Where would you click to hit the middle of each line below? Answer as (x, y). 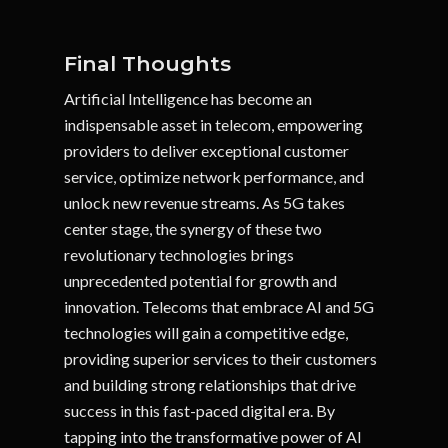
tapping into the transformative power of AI (213, 436)
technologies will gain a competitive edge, (206, 332)
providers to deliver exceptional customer (207, 150)
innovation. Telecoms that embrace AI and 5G (219, 306)
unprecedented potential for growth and (201, 280)
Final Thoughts (148, 63)
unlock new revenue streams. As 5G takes (205, 202)
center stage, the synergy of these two (193, 228)
